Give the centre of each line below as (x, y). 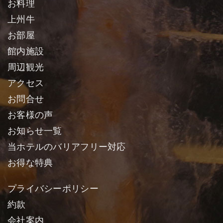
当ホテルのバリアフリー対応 (67, 147)
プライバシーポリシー (53, 189)
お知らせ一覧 (35, 131)
